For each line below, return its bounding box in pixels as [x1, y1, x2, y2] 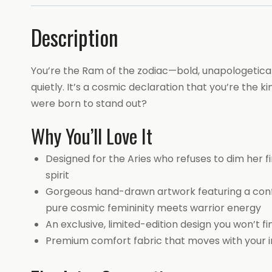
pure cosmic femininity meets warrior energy [46, 201, 261, 216]
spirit [46, 168, 69, 183]
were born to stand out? [31, 97, 147, 111]
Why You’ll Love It [31, 121, 152, 151]
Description [31, 21, 118, 53]
